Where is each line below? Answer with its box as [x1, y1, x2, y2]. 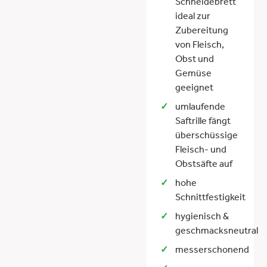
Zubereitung [175, 27, 228, 37]
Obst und [175, 55, 214, 66]
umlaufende [175, 103, 225, 113]
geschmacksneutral [175, 227, 258, 237]
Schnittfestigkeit [175, 194, 246, 204]
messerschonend [175, 246, 249, 256]
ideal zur [175, 13, 210, 23]
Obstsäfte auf [175, 160, 232, 170]
